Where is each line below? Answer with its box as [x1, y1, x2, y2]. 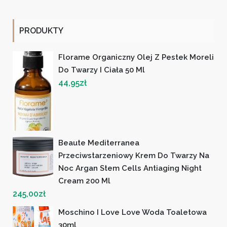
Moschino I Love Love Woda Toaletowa [58, 207, 207, 217]
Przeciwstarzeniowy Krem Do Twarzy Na [58, 150, 209, 160]
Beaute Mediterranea [58, 138, 139, 147]
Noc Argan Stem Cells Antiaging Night [58, 163, 202, 173]
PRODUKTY [19, 26, 63, 35]
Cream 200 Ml [58, 176, 110, 185]
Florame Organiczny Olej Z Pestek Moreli [58, 53, 214, 62]
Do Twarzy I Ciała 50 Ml [58, 65, 145, 74]
